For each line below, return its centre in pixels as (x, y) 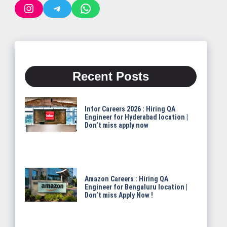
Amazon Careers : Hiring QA (126, 179)
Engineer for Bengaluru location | (136, 187)
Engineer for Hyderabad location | (136, 117)
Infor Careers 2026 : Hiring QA (130, 109)
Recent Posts (110, 77)
